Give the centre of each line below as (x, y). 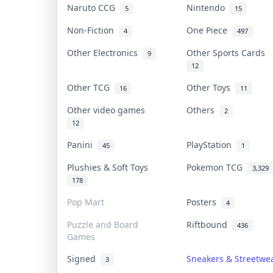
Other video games (108, 110)
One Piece (209, 30)
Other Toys (211, 87)
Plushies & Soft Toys (110, 167)
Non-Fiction (93, 30)
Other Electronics (105, 52)
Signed (84, 258)
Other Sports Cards (228, 52)
